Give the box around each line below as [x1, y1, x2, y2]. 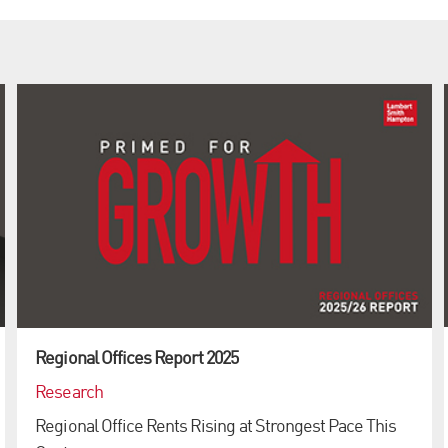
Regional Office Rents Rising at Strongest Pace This [35, 418, 397, 437]
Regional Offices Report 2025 [35, 349, 239, 368]
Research [35, 384, 103, 403]
